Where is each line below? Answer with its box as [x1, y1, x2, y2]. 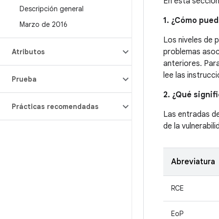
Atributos [12, 47, 45, 56]
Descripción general [20, 4, 84, 13]
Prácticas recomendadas [12, 102, 99, 111]
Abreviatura [171, 157, 215, 167]
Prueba [12, 75, 37, 84]
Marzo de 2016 [20, 20, 67, 29]
